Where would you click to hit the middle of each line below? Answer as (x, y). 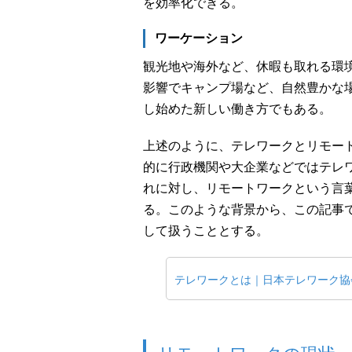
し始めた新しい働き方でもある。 (237, 109)
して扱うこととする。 (206, 231)
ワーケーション (199, 38)
